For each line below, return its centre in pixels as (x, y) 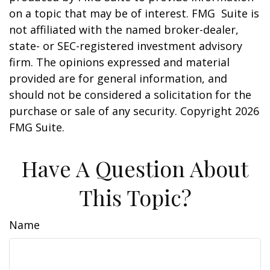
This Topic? (135, 197)
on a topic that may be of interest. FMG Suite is (134, 13)
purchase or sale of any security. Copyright (122, 111)
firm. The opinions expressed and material (119, 62)
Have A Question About (135, 168)
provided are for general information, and (118, 78)
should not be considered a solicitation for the (130, 95)
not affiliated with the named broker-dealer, (124, 30)
